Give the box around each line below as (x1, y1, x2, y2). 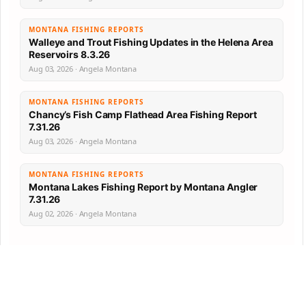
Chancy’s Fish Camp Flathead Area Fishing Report (29, 109, 258, 121)
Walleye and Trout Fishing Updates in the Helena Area (29, 36, 273, 48)
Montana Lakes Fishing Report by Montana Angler (29, 181, 258, 193)
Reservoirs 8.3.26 (29, 48, 111, 61)
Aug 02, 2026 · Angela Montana (29, 208, 137, 219)
